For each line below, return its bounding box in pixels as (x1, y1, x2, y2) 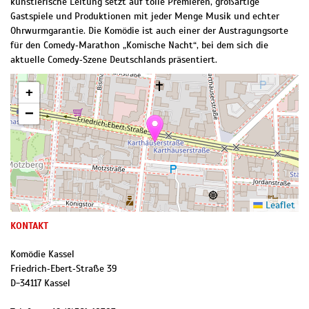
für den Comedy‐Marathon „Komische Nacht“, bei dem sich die (10, 39, 268, 52)
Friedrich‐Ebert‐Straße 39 (10, 263, 117, 275)
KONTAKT (10, 220, 48, 232)
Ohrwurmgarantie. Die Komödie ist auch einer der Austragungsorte (10, 25, 288, 37)
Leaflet (263, 199, 295, 212)
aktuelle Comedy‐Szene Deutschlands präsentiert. (10, 54, 217, 66)
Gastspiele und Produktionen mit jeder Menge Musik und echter (10, 10, 279, 23)
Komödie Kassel (10, 248, 74, 261)
